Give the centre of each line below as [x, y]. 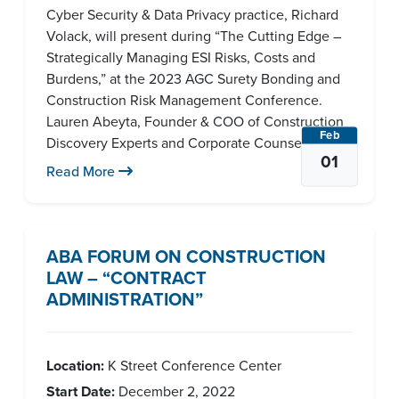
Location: [75, 366]
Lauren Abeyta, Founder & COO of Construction [195, 121]
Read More [82, 171]
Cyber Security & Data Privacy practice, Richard [192, 14]
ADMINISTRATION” [125, 299]
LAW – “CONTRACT [126, 277]
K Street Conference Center [193, 365]
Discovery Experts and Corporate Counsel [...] [187, 142]
